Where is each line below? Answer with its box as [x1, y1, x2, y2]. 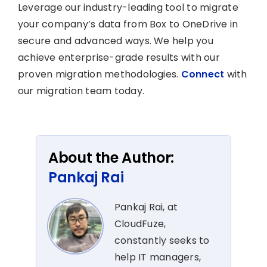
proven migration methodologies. [17, 67, 181, 81]
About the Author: [48, 147, 174, 167]
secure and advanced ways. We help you [17, 33, 213, 48]
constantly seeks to [114, 233, 210, 247]
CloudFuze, [114, 216, 166, 231]
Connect [181, 67, 225, 81]
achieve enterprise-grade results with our [17, 50, 220, 64]
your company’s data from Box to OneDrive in [17, 17, 238, 31]
